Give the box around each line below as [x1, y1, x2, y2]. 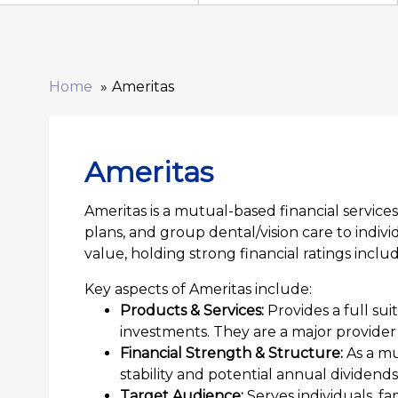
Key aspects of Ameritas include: [84, 280, 312, 298]
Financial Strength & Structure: [120, 344, 343, 362]
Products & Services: [120, 301, 264, 319]
